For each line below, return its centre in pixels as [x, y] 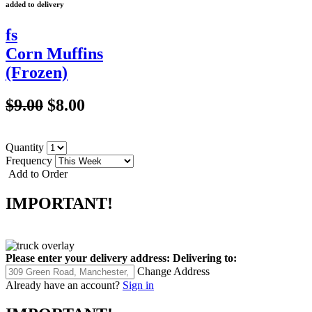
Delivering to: [205, 258]
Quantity [26, 147]
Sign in [138, 285]
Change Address [173, 271]
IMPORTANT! [59, 203]
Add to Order [37, 173]
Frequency [30, 160]
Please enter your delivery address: [88, 258]
